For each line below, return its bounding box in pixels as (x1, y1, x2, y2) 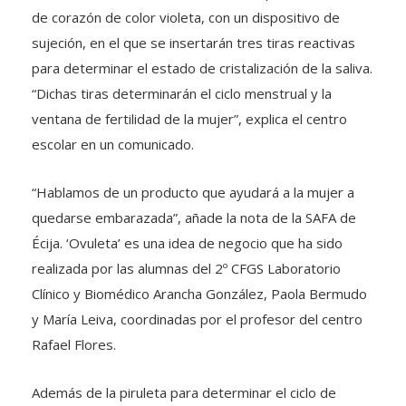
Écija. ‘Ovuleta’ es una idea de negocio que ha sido (32, 234, 343, 252)
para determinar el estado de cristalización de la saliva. (32, 59, 372, 77)
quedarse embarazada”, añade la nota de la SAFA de (32, 208, 356, 227)
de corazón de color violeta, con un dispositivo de (32, 8, 340, 26)
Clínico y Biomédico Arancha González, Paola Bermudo (32, 285, 367, 303)
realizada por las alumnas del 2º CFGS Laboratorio (32, 259, 341, 277)
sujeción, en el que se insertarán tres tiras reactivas (32, 34, 355, 52)
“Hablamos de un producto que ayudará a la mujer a (32, 183, 354, 201)
